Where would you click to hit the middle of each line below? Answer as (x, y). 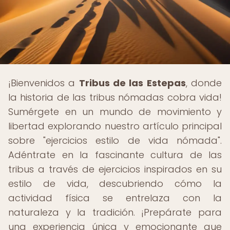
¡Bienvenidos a (44, 83)
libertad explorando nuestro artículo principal (115, 126)
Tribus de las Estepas (132, 83)
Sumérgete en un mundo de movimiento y (115, 112)
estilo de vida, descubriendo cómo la (115, 184)
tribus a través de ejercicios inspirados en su (115, 169)
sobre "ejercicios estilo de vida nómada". (115, 140)
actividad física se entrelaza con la (115, 198)
